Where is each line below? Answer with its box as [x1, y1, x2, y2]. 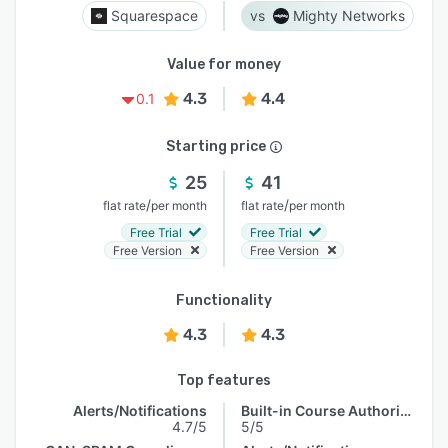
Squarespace [111, 7, 198, 24]
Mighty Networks [293, 7, 405, 24]
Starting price [166, 138, 266, 155]
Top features [177, 372, 271, 389]
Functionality [176, 292, 272, 309]
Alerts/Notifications [73, 402, 207, 419]
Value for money [167, 56, 281, 73]
